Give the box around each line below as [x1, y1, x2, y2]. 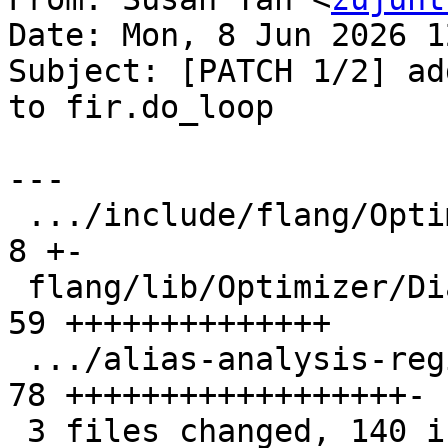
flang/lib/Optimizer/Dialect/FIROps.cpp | [8, 269, 27, 306]
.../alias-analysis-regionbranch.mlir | [8, 341, 27, 378]
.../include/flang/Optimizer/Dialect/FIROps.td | [8, 197, 27, 234]
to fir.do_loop [8, 89, 274, 126]
